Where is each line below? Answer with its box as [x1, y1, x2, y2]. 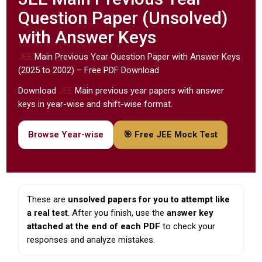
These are [27, 194, 68, 205]
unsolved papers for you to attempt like [68, 194, 230, 205]
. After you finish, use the [68, 208, 167, 219]
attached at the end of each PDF [27, 221, 161, 232]
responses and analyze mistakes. [27, 235, 156, 246]
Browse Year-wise [28, 129, 104, 140]
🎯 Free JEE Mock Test [123, 129, 218, 140]
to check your [160, 221, 216, 232]
